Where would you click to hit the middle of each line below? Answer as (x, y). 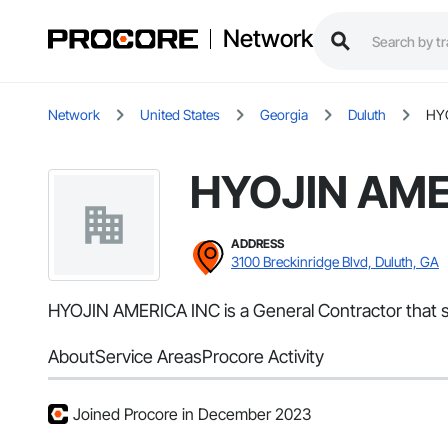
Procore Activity (263, 357)
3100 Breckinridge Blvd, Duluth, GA (335, 262)
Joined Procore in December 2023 (192, 414)
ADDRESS (257, 244)
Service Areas (148, 357)
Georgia (284, 115)
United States (180, 115)
